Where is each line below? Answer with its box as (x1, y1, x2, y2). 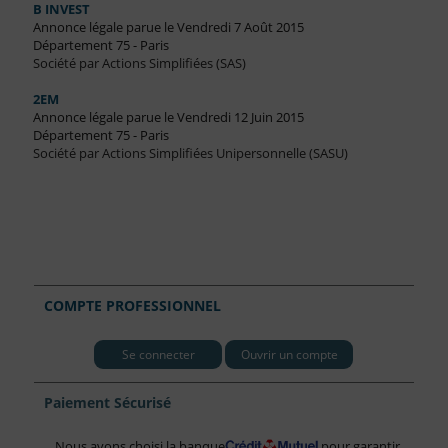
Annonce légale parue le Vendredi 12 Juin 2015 (32, 108, 304, 127)
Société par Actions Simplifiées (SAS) (32, 54, 246, 73)
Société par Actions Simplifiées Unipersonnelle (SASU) (32, 144, 348, 163)
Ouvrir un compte (240, 345, 338, 363)
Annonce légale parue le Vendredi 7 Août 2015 (32, 18, 304, 37)
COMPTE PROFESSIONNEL (44, 296, 222, 316)
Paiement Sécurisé (44, 393, 172, 413)
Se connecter (121, 345, 195, 363)
